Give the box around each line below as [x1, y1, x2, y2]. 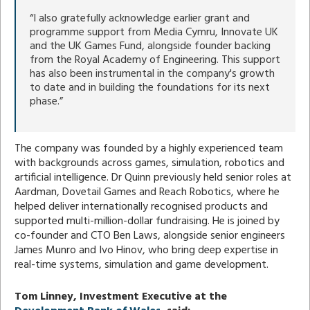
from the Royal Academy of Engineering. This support [30, 51, 280, 69]
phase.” [30, 92, 63, 111]
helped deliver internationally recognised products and [15, 197, 268, 216]
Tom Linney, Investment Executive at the [15, 287, 227, 306]
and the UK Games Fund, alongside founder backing [30, 37, 271, 55]
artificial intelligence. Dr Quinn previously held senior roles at [15, 168, 291, 187]
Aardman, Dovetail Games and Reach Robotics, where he [15, 183, 280, 201]
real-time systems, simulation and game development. [15, 255, 268, 274]
